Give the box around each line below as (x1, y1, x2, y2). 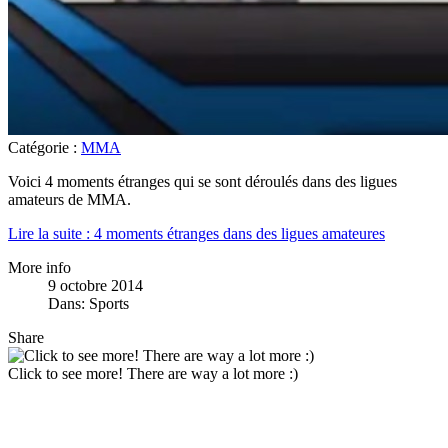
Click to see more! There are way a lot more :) (8, 364, 298, 382)
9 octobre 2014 (48, 276, 143, 294)
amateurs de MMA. (8, 190, 131, 208)
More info (8, 258, 71, 276)
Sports (89, 294, 129, 312)
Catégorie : (8, 138, 81, 156)
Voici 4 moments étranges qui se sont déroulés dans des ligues (8, 172, 397, 190)
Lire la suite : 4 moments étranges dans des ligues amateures (8, 224, 385, 242)
